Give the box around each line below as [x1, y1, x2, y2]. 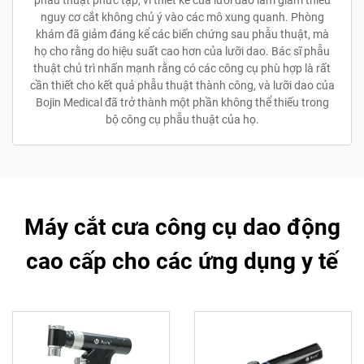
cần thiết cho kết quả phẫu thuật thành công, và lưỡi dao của [29, 78, 335, 92]
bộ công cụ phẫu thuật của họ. [105, 112, 259, 126]
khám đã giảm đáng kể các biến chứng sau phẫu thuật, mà [35, 27, 329, 41]
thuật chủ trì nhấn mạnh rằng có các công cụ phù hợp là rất [33, 61, 331, 75]
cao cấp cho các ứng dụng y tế [26, 247, 338, 275]
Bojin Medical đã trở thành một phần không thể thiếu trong [35, 95, 329, 109]
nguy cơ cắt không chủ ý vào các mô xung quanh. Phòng [40, 10, 324, 24]
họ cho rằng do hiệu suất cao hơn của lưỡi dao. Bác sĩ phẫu [34, 44, 330, 58]
